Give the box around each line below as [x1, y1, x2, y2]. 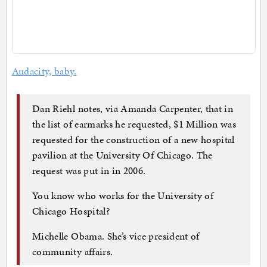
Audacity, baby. [11, 64, 77, 79]
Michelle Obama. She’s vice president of [32, 228, 200, 243]
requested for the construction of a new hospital [32, 132, 235, 147]
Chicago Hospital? [32, 203, 110, 218]
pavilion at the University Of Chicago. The [32, 147, 213, 162]
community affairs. [32, 244, 113, 259]
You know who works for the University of [32, 188, 214, 203]
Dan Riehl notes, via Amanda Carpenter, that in [32, 101, 234, 116]
